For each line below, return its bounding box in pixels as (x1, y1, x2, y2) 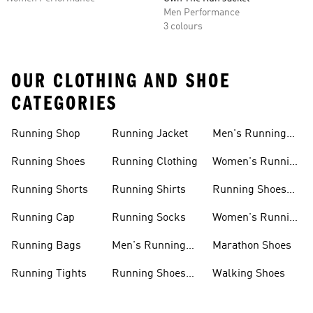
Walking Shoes (212, 268, 285, 279)
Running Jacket (112, 129, 188, 140)
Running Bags (11, 240, 81, 252)
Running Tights (11, 268, 87, 279)
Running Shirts (112, 184, 186, 196)
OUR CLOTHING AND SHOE (11, 69, 231, 93)
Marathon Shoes (212, 240, 291, 252)
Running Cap (11, 212, 75, 224)
